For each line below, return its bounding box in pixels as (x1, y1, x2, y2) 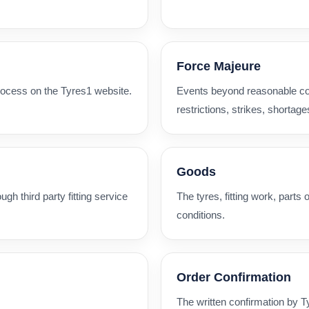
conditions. (177, 208, 225, 221)
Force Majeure (177, 59, 261, 73)
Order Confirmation (177, 270, 291, 284)
